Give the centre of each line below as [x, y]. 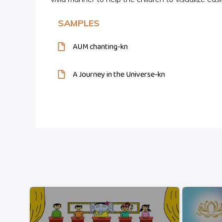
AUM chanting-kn [100, 47]
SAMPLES [79, 23]
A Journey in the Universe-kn [119, 75]
